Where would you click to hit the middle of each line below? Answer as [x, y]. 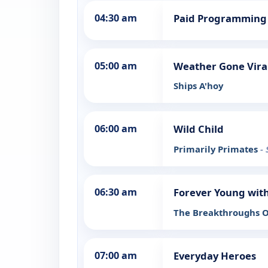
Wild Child [199, 129]
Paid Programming [220, 19]
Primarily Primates [217, 149]
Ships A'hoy [198, 86]
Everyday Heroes [215, 256]
